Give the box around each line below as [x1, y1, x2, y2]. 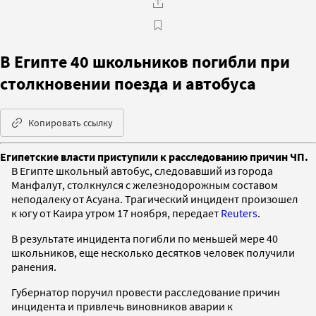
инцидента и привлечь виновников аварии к [11, 298, 233, 313]
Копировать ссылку [28, 116, 113, 129]
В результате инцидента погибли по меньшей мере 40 [11, 231, 278, 245]
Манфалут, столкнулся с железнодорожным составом [11, 177, 278, 192]
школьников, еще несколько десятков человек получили [11, 245, 295, 260]
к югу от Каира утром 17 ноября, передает [11, 205, 221, 220]
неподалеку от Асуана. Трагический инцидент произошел [11, 191, 298, 206]
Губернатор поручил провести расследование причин [11, 284, 280, 299]
